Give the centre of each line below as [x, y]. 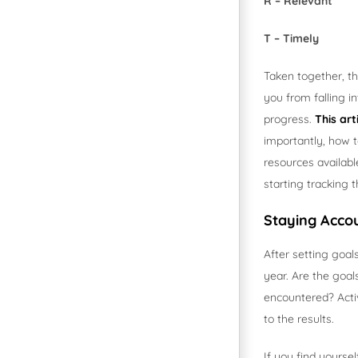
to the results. [299, 319]
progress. [289, 119]
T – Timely [291, 39]
